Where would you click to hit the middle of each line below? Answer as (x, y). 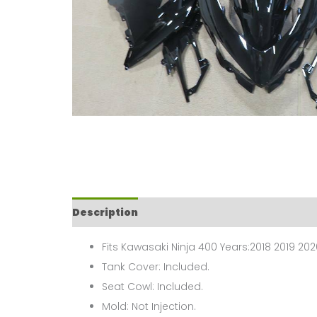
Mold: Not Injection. (149, 306)
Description (105, 212)
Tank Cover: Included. (156, 267)
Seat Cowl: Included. (152, 287)
